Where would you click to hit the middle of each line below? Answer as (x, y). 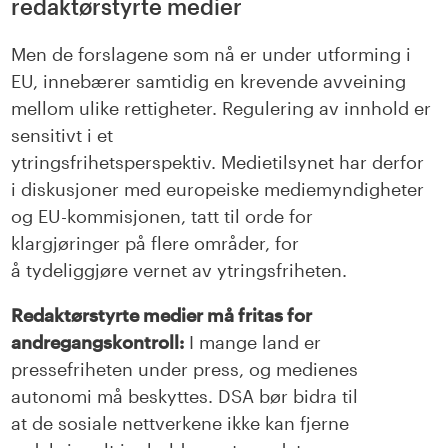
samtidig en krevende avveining (271, 81)
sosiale (88, 423)
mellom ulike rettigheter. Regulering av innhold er (221, 108)
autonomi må (70, 396)
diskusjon (62, 189)
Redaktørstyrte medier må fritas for (162, 315)
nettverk (157, 423)
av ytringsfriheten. (267, 270)
